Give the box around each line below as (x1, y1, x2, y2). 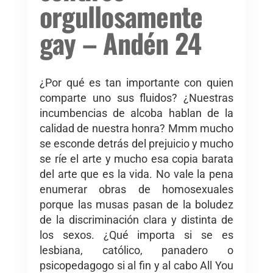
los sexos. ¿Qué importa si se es (40, 228, 233, 241)
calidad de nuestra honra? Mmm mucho (40, 121, 233, 135)
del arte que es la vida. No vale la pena (40, 167, 233, 180)
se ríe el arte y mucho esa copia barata (40, 152, 233, 165)
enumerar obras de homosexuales (40, 182, 233, 196)
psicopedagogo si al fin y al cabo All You (40, 258, 233, 272)
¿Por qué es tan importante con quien (40, 76, 233, 89)
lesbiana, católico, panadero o (40, 243, 233, 257)
